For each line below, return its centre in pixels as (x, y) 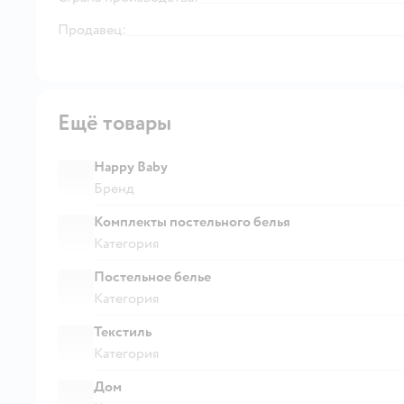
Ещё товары (115, 123)
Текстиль (123, 331)
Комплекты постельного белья (192, 221)
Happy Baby (131, 166)
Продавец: (92, 29)
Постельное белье (152, 276)
